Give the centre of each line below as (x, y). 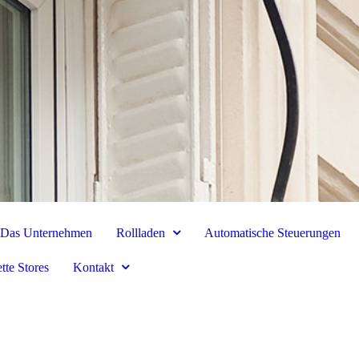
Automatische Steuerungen (273, 232)
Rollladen (141, 232)
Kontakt (94, 267)
